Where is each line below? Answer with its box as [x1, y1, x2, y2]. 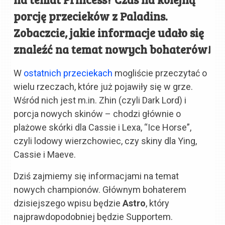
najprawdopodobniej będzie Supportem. [14, 211, 173, 222]
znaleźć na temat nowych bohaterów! [14, 41, 211, 57]
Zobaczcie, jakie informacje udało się [14, 25, 204, 40]
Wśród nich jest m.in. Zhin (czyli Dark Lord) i [14, 94, 187, 105]
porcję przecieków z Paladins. [14, 8, 168, 24]
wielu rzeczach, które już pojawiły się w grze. [14, 81, 193, 92]
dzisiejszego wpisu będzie [14, 197, 123, 208]
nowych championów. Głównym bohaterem [14, 184, 187, 195]
